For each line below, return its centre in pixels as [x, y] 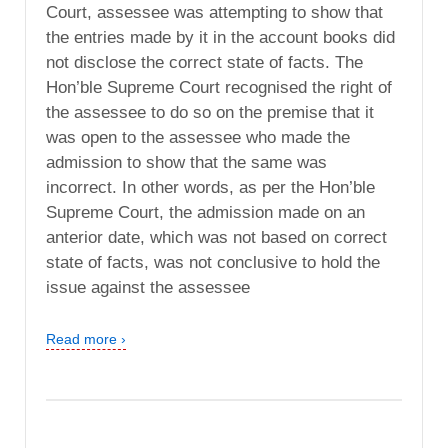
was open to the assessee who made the [198, 138]
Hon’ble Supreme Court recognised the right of [219, 88]
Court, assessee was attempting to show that [214, 13]
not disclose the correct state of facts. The [204, 63]
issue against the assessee [148, 288]
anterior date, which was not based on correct [216, 238]
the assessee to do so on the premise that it [210, 113]
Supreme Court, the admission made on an [205, 213]
